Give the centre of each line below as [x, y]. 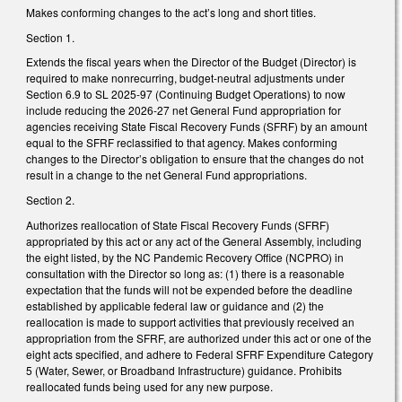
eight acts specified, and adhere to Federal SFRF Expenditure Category [200, 354]
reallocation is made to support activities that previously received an [190, 321]
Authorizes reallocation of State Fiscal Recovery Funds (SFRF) [178, 224]
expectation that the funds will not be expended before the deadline [189, 289]
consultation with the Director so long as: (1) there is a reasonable [185, 273]
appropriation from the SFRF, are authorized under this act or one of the [199, 337]
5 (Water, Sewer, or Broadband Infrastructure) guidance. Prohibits [184, 370]
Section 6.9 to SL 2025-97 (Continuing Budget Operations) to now [186, 94]
